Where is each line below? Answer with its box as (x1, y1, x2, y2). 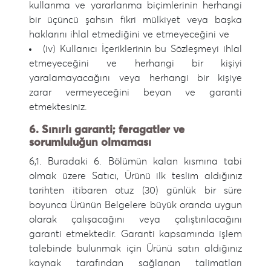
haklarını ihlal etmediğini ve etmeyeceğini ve (29, 30, 229, 39)
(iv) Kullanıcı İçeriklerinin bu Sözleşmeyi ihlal (42, 44, 243, 54)
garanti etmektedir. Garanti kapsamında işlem (29, 229, 242, 239)
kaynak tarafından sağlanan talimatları (29, 258, 242, 268)
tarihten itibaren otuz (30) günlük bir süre (29, 186, 242, 195)
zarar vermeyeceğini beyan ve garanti (29, 88, 242, 97)
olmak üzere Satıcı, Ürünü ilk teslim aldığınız (29, 171, 242, 181)
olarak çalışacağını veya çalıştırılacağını (29, 215, 242, 224)
